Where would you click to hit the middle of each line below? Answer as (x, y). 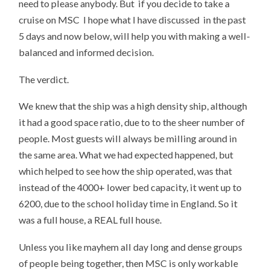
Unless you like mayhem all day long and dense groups (131, 247)
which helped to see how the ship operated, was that (126, 171)
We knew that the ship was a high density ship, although (133, 106)
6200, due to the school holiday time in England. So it (128, 204)
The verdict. (44, 79)
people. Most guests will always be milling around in (128, 139)
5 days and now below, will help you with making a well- (135, 36)
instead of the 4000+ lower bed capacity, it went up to (130, 187)
